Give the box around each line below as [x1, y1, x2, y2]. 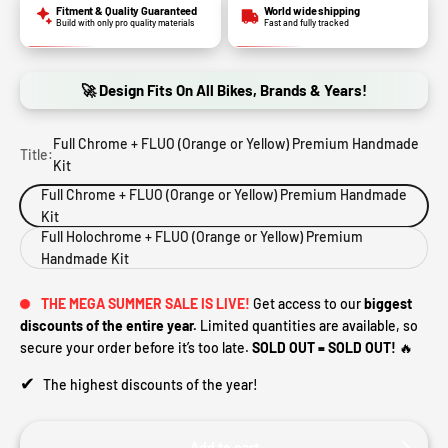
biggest [364, 295, 412, 313]
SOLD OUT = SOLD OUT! [252, 339, 396, 357]
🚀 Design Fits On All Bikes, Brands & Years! [81, 81, 367, 100]
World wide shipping [263, 4, 360, 18]
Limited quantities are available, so [197, 317, 418, 335]
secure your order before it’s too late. [20, 339, 252, 357]
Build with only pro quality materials [56, 17, 194, 29]
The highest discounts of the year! [40, 376, 258, 394]
